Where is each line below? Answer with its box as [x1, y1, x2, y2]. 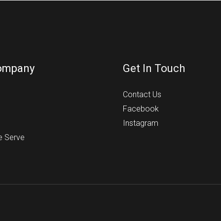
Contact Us [123, 90, 161, 100]
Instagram [123, 118, 158, 128]
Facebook [123, 104, 159, 114]
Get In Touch [123, 62, 185, 75]
